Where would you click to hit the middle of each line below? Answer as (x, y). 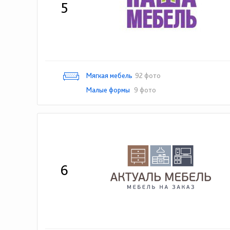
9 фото (145, 90)
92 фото (148, 75)
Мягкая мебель (109, 75)
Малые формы (109, 90)
